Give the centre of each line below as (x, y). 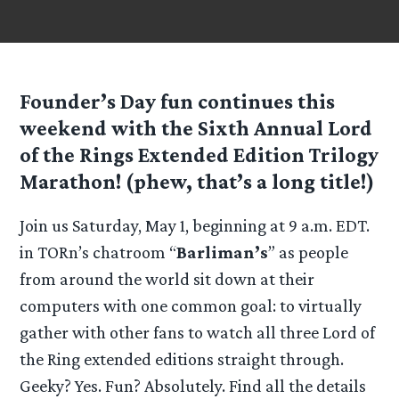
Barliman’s (223, 252)
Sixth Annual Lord (285, 128)
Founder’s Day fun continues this (178, 102)
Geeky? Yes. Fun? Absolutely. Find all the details (193, 386)
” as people (309, 252)
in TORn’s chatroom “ (98, 252)
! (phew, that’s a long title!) (245, 182)
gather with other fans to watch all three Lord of (198, 333)
